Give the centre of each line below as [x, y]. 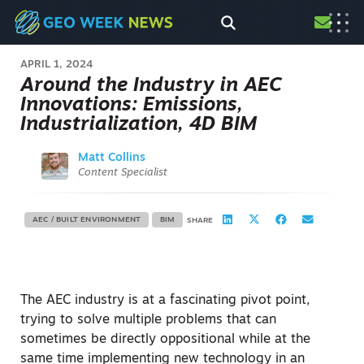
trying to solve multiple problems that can [148, 320]
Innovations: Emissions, [132, 106]
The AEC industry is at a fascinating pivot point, [165, 301]
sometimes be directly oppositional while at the [165, 340]
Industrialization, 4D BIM [139, 125]
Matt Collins [111, 158]
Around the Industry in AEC [151, 86]
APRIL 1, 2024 [57, 65]
